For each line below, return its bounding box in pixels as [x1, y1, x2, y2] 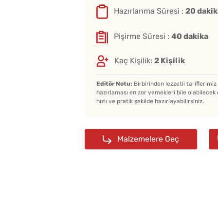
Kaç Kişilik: [114, 55, 154, 65]
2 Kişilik [154, 55, 185, 65]
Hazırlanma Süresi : [114, 6, 185, 16]
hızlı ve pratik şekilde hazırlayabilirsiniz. [96, 98, 204, 105]
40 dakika [171, 31, 208, 41]
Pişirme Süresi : [114, 31, 171, 41]
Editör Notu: [96, 80, 132, 88]
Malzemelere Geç [117, 134, 179, 144]
